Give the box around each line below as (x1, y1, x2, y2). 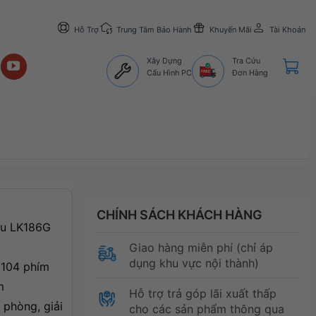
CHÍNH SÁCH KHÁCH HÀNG (96, 207, 262, 222)
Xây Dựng (147, 55, 183, 66)
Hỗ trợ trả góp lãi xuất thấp (128, 286, 276, 300)
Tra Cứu (232, 55, 260, 66)
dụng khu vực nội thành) (128, 255, 259, 270)
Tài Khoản (269, 24, 305, 35)
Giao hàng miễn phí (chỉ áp (128, 240, 273, 255)
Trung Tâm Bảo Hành (116, 24, 192, 35)
